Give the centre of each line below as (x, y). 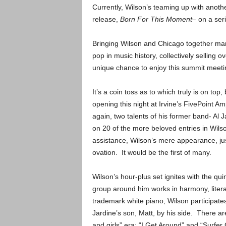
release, (106, 19)
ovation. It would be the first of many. (152, 152)
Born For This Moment (156, 19)
